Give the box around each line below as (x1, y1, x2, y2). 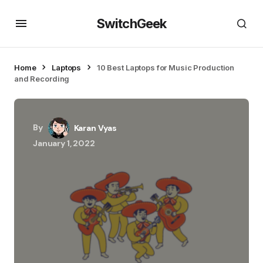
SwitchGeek (96, 15, 167, 31)
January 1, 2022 (33, 138, 95, 149)
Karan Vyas (73, 123, 117, 133)
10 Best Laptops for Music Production (96, 63, 235, 72)
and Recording (14, 74, 70, 83)
